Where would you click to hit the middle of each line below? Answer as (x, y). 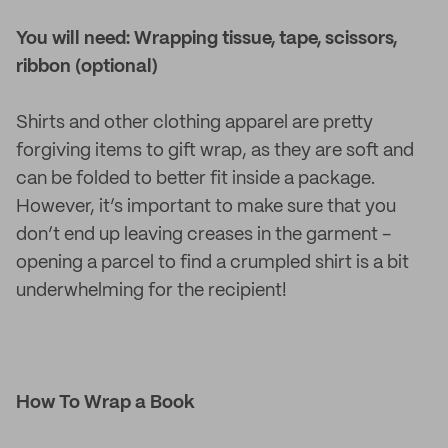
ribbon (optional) (87, 67)
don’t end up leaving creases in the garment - (203, 235)
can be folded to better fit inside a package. (195, 179)
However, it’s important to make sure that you (206, 207)
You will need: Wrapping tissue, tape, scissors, (206, 39)
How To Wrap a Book (105, 403)
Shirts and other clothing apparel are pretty (194, 123)
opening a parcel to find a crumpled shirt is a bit (212, 263)
